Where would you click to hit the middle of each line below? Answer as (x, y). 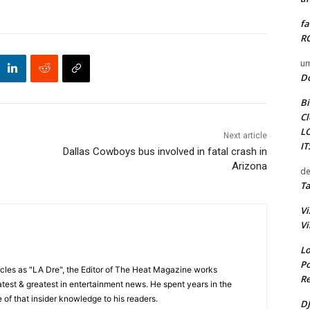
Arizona (249, 166)
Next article (245, 135)
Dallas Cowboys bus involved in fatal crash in (165, 151)
